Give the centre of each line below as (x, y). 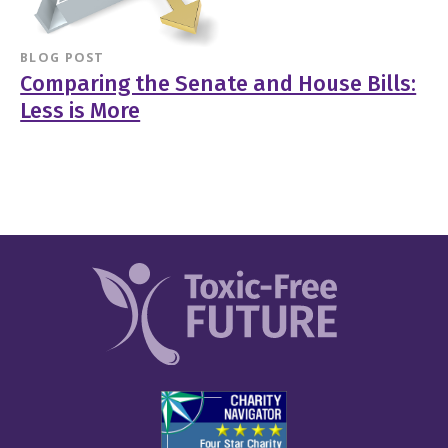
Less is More (80, 111)
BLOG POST (62, 58)
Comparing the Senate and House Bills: (218, 84)
